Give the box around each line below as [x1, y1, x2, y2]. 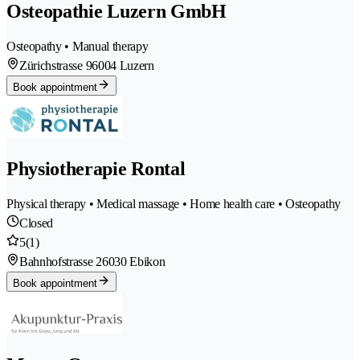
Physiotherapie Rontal [6, 158, 186, 180]
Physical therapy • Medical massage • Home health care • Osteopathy [6, 197, 341, 211]
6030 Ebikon [101, 255, 166, 269]
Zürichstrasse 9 [19, 58, 92, 72]
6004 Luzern [92, 58, 154, 72]
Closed [19, 216, 54, 231]
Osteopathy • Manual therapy [6, 39, 149, 53]
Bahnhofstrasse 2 [19, 255, 102, 269]
